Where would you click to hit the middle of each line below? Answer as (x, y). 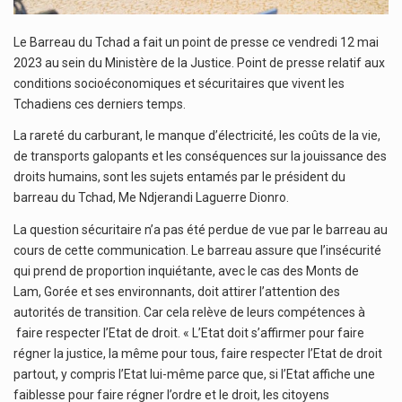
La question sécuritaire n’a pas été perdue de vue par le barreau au (201, 229)
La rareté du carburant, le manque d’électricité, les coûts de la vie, (197, 136)
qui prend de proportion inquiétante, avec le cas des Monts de (186, 271)
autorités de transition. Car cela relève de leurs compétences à (189, 312)
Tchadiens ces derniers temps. (100, 104)
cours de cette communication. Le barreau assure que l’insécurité (197, 250)
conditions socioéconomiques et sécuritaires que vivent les (179, 83)
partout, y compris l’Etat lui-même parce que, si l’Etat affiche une (194, 374)
